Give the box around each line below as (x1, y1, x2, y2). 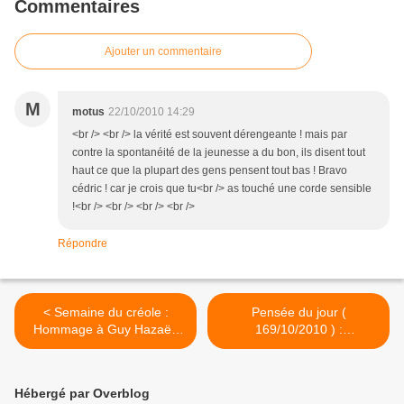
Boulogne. (77, 356, 134, 372)
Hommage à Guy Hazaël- (32, 322, 179, 337)
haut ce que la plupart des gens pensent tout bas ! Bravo (72, 164, 347, 178)
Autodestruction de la (238, 339, 359, 354)
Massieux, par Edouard (39, 339, 172, 354)
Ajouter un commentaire (105, 45, 222, 59)
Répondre (58, 237, 107, 251)
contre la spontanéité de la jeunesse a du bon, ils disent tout (72, 146, 365, 160)
